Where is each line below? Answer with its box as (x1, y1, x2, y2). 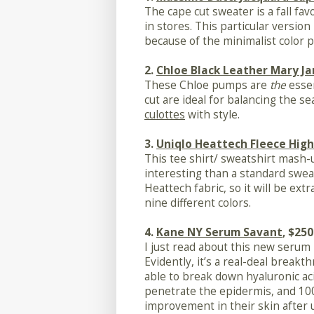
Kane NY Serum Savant (156, 225, 282, 240)
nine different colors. (144, 196, 251, 211)
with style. (185, 107, 240, 123)
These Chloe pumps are (144, 78, 270, 93)
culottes (144, 107, 185, 123)
